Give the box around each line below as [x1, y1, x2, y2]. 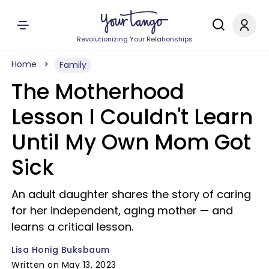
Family [59, 59, 86, 71]
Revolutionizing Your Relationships [76, 34, 193, 44]
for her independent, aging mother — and [11, 203, 233, 218]
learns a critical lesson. [11, 219, 133, 234]
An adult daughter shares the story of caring [11, 187, 251, 202]
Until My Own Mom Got [11, 127, 251, 157]
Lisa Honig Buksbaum [11, 244, 110, 256]
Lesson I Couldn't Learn [11, 102, 253, 131]
